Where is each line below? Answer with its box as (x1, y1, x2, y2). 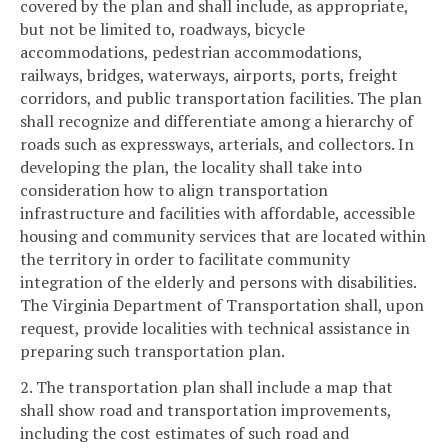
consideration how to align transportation (20, 179, 328, 202)
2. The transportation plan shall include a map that (20, 376, 393, 399)
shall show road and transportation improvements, (20, 399, 391, 422)
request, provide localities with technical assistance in (20, 317, 410, 340)
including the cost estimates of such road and (20, 422, 349, 445)
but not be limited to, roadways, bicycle (20, 18, 305, 41)
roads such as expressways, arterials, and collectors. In (20, 133, 414, 156)
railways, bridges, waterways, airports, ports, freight (20, 64, 398, 87)
